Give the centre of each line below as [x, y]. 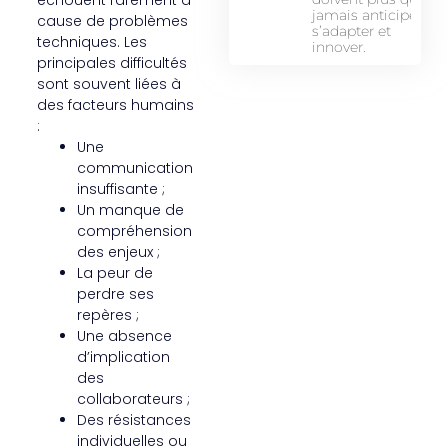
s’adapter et [352, 31]
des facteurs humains [115, 104]
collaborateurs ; [133, 398]
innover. [339, 47]
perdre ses [115, 293]
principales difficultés [111, 62]
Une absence [124, 335]
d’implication [123, 356]
